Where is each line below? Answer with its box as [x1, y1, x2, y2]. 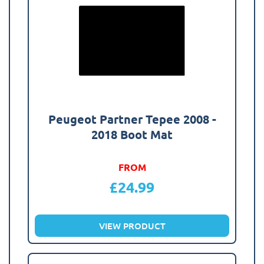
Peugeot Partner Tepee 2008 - [48, 111, 216, 127]
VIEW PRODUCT [98, 219, 166, 232]
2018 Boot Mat [91, 126, 173, 142]
